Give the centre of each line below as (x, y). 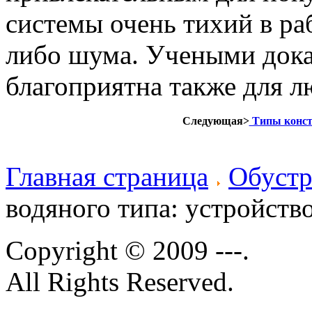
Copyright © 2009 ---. (127, 250)
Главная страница (107, 176)
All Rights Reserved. (120, 281)
